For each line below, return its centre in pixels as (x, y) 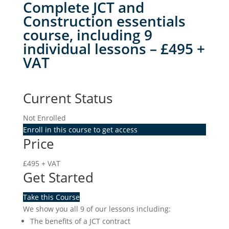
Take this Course (51, 197)
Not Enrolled (44, 118)
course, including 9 (87, 35)
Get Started (58, 178)
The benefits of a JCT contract (80, 221)
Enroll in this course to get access (80, 130)
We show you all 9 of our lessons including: (97, 209)
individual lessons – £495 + (114, 49)
